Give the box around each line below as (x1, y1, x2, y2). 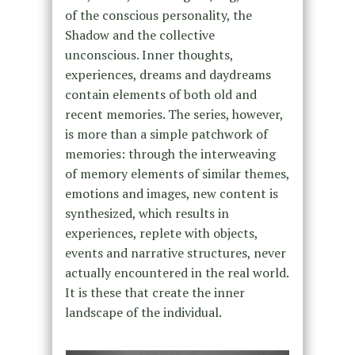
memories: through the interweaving (64, 145, 276, 163)
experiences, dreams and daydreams (64, 66, 271, 84)
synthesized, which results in (64, 204, 229, 223)
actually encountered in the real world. (64, 264, 288, 282)
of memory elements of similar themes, (64, 165, 289, 183)
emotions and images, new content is (64, 185, 278, 203)
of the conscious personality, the (64, 6, 252, 25)
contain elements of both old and (64, 86, 257, 104)
